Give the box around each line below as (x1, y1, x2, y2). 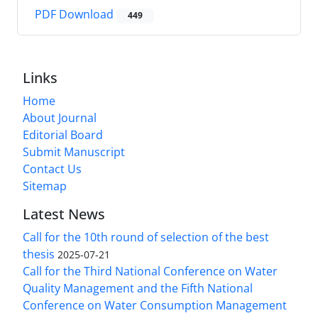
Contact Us (23, 160, 82, 177)
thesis (23, 246, 55, 262)
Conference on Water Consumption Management (23, 297, 287, 313)
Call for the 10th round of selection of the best (23, 229, 269, 245)
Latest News (23, 204, 105, 224)
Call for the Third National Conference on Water (23, 263, 278, 279)
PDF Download (35, 6, 116, 23)
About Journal (23, 109, 97, 126)
